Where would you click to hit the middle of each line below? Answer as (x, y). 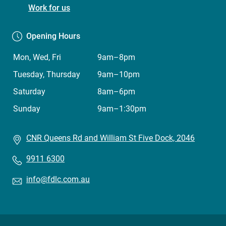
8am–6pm (116, 92)
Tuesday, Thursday (47, 75)
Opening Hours (53, 36)
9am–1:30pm (122, 109)
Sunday (27, 109)
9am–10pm (119, 75)
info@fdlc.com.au (58, 180)
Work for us (49, 8)
